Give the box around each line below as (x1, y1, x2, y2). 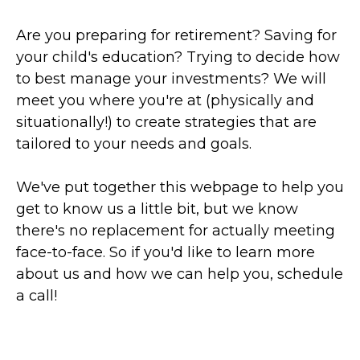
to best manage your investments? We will (16, 70, 326, 88)
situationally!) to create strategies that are (16, 113, 317, 131)
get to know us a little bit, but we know (16, 200, 298, 218)
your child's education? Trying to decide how (16, 48, 340, 66)
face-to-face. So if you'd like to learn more (16, 243, 315, 261)
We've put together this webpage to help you (16, 178, 344, 196)
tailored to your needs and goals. (16, 135, 252, 153)
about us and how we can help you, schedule (16, 265, 343, 283)
